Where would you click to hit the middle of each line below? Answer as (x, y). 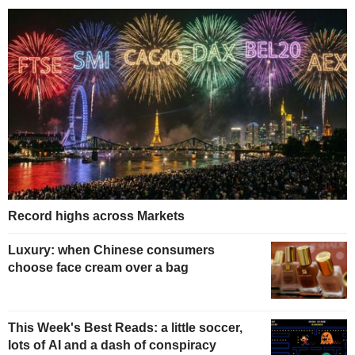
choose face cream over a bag (98, 268)
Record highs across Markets (96, 216)
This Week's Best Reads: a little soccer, (125, 327)
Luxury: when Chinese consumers (111, 250)
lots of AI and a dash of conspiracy (112, 345)
